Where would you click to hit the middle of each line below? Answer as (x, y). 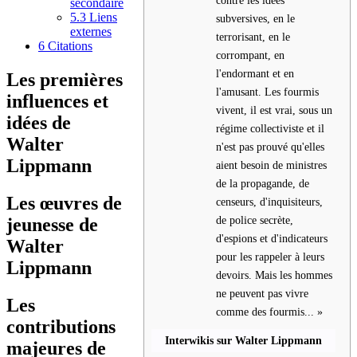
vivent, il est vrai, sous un (274, 110)
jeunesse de (52, 224)
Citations (70, 46)
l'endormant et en (255, 73)
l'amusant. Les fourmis (267, 91)
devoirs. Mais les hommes (274, 275)
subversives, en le (255, 18)
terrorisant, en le (253, 36)
